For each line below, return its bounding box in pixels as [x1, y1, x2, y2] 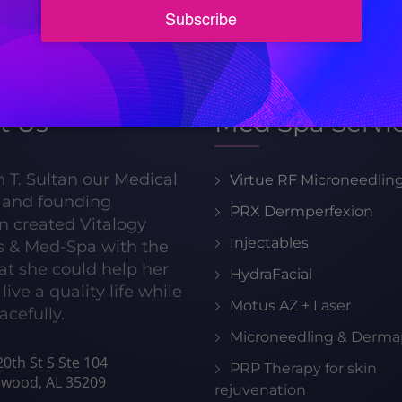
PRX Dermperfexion [230, 202, 373, 220]
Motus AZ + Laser [230, 296, 351, 314]
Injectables [230, 233, 309, 251]
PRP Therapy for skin [230, 359, 377, 377]
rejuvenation [214, 381, 306, 398]
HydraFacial [230, 265, 312, 283]
